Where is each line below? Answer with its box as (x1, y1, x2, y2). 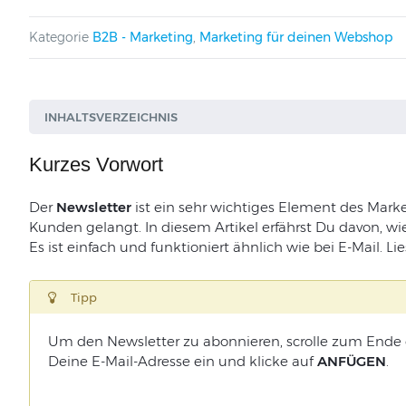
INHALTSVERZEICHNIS (43, 110, 178, 124)
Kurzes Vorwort (28, 152, 163, 176)
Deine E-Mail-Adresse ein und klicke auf (47, 352, 317, 370)
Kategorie (28, 29, 89, 45)
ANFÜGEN (316, 352, 386, 370)
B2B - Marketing (92, 29, 193, 45)
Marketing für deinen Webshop (198, 29, 392, 45)
